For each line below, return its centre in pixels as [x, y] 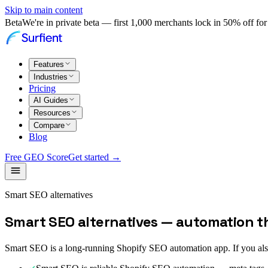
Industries [51, 77]
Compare [49, 125]
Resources [52, 113]
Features [49, 64]
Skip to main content [44, 10]
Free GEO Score [36, 157]
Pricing [42, 88]
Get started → [95, 157]
